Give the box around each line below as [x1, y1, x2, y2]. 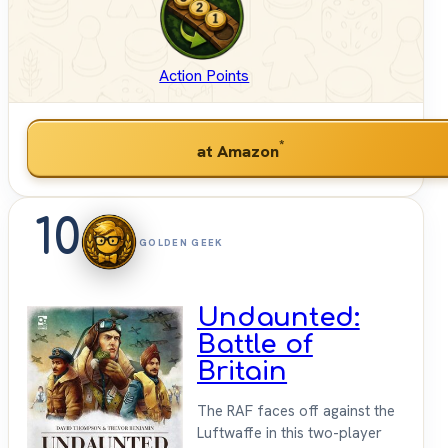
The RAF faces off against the [197, 401, 395, 422]
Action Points [159, 65, 250, 87]
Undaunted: [197, 303, 360, 333]
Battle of [197, 330, 313, 360]
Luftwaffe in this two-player [197, 423, 382, 444]
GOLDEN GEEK [139, 235, 224, 249]
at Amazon [197, 139, 279, 162]
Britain [197, 357, 288, 387]
